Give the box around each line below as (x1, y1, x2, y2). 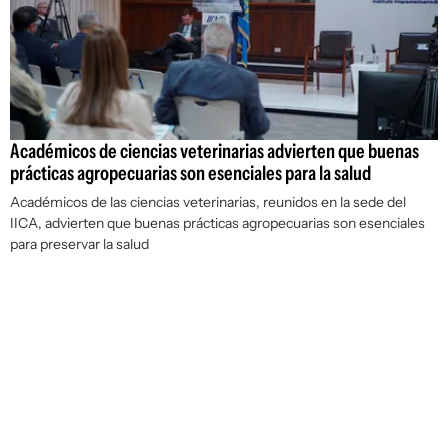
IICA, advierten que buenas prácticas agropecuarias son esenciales (10, 214, 425, 233)
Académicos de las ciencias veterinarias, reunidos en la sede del (10, 193, 406, 212)
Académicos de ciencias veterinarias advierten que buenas (10, 139, 419, 164)
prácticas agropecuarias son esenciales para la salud (10, 161, 371, 186)
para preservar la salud (10, 235, 149, 254)
